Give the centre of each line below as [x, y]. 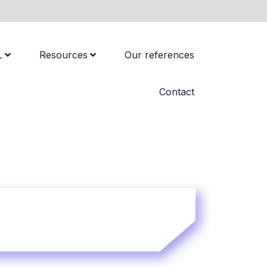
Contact [177, 92]
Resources [63, 55]
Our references [159, 55]
